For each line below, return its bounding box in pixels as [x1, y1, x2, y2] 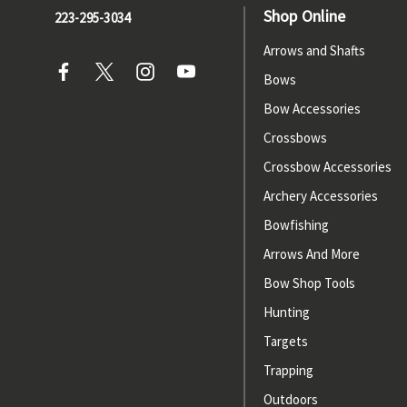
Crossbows [263, 129, 327, 146]
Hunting [263, 303, 310, 321]
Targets [263, 333, 308, 350]
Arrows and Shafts [263, 42, 365, 59]
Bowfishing [263, 216, 329, 233]
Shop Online [263, 5, 346, 26]
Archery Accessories [263, 187, 378, 204]
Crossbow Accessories [263, 158, 392, 175]
